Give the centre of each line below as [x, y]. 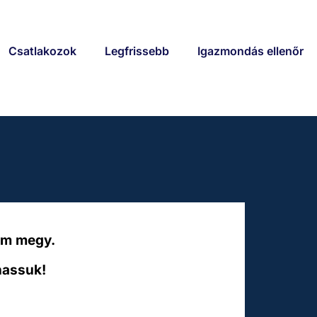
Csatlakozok [42, 51]
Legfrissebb [137, 51]
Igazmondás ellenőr [250, 51]
